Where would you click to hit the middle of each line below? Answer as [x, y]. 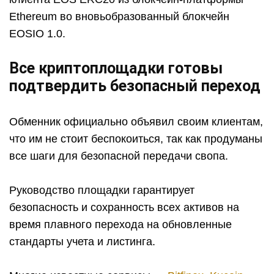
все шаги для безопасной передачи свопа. [119, 156]
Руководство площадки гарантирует [102, 190]
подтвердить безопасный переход [135, 86]
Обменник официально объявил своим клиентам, [136, 121]
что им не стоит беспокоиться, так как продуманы [136, 139]
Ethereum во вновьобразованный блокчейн [119, 16]
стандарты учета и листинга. [82, 241]
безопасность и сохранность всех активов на [124, 207]
